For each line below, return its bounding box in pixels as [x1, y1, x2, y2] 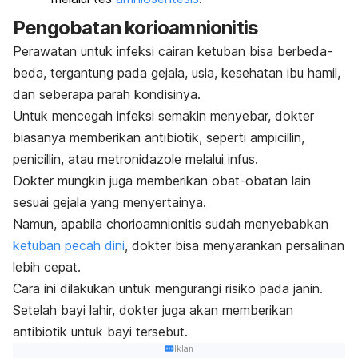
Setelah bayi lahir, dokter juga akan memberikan [13, 301, 293, 318]
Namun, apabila [13, 215, 106, 232]
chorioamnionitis [106, 215, 201, 232]
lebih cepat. [13, 258, 81, 275]
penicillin [13, 150, 61, 167]
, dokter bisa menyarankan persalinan [125, 237, 344, 253]
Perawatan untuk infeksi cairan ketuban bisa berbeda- [13, 42, 332, 59]
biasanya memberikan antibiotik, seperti [13, 129, 250, 145]
